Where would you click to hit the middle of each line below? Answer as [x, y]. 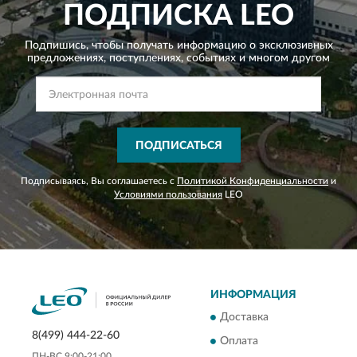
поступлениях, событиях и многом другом [218, 58]
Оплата [239, 341]
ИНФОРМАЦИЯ [253, 294]
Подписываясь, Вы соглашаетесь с [99, 180]
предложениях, [67, 58]
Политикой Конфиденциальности [253, 180]
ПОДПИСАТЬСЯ [178, 145]
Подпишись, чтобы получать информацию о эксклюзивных [178, 45]
